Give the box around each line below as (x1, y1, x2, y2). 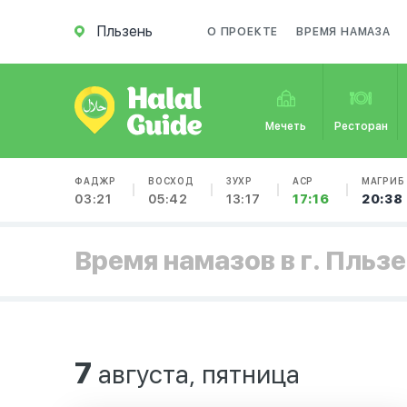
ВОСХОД (148, 175, 194, 186)
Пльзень (97, 23, 153, 40)
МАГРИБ (361, 175, 405, 186)
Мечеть (265, 120, 307, 133)
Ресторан (333, 120, 388, 133)
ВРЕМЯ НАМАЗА (296, 25, 391, 38)
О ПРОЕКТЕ (207, 25, 279, 38)
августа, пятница (92, 359, 300, 390)
